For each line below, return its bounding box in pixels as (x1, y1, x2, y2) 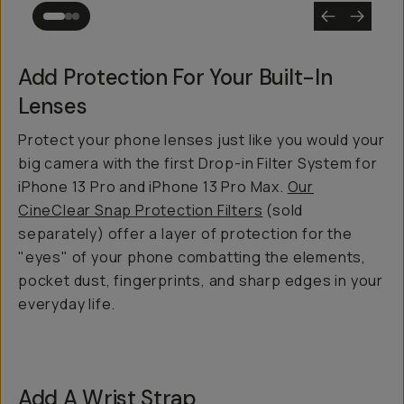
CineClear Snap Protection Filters (18, 200, 263, 220)
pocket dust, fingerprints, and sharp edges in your (18, 271, 383, 290)
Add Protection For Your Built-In (18, 63, 333, 91)
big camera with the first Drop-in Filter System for (18, 153, 378, 173)
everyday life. (18, 294, 116, 314)
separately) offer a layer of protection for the (18, 224, 353, 243)
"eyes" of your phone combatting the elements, (18, 247, 366, 267)
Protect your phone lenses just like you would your (18, 130, 385, 150)
